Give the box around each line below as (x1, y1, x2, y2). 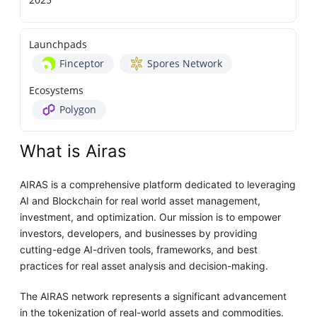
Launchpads (29, 38, 88, 52)
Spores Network (147, 57, 223, 71)
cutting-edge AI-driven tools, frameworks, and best (20, 243, 258, 256)
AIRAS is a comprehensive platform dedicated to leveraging (20, 178, 296, 191)
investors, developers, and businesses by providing (20, 227, 258, 240)
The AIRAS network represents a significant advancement (20, 290, 287, 303)
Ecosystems (29, 83, 84, 98)
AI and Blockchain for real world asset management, (20, 195, 261, 207)
